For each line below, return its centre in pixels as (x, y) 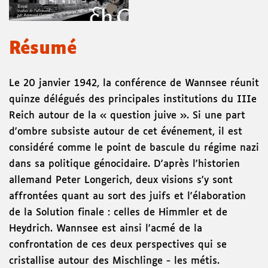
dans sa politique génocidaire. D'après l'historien (124, 165)
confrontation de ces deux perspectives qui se (118, 245)
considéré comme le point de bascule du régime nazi (134, 148)
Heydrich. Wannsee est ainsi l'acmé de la (106, 229)
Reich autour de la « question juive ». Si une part (127, 116)
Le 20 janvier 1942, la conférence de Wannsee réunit (134, 84)
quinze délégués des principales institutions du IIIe (133, 100)
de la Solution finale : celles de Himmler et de (118, 213)
